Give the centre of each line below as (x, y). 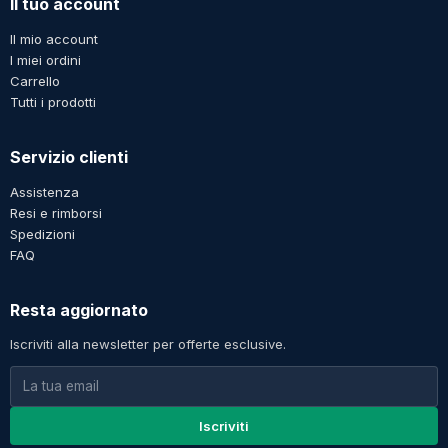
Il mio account (54, 38)
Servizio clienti (69, 156)
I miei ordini (45, 59)
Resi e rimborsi (56, 212)
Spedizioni (42, 233)
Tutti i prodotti (53, 101)
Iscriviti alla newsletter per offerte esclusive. (148, 343)
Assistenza (44, 191)
